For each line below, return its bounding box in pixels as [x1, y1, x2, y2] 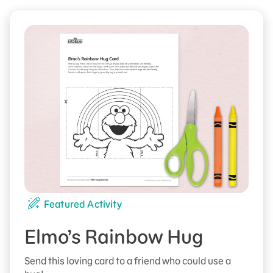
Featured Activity [44, 198, 122, 210]
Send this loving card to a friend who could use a [24, 255, 231, 267]
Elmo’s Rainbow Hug [24, 224, 204, 249]
